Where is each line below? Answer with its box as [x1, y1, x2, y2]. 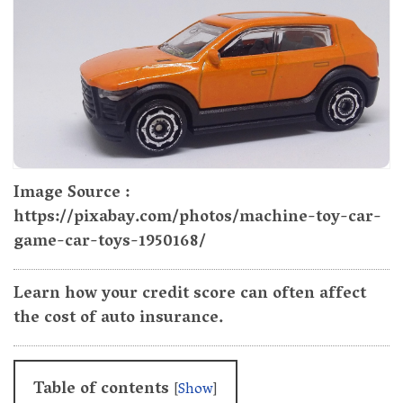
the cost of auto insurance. [13, 304, 224, 335]
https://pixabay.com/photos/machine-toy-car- [13, 203, 381, 234]
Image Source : [13, 179, 130, 210]
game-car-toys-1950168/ [13, 228, 206, 258]
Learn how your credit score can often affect [13, 280, 366, 310]
